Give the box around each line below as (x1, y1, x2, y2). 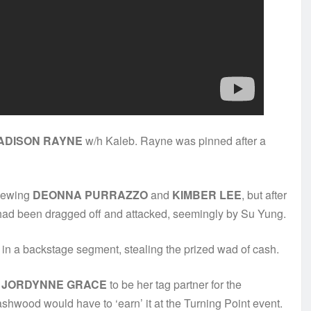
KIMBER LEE (172, 187, 242, 203)
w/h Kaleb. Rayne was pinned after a (83, 133, 266, 149)
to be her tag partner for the (107, 276, 242, 293)
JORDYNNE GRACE (1, 276, 107, 293)
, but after (242, 187, 287, 203)
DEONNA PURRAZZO (33, 187, 148, 203)
